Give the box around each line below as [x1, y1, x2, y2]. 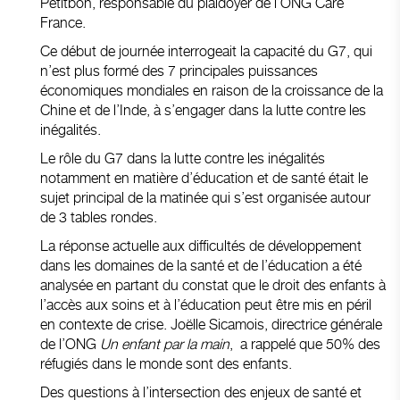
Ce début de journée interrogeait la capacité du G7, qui [40, 42, 372, 60]
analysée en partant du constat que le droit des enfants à [40, 276, 386, 294]
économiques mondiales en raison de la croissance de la [40, 81, 383, 99]
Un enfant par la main [100, 335, 229, 353]
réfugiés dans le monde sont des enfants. [40, 354, 292, 372]
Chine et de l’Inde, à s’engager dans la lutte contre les [40, 101, 366, 119]
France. [40, 13, 86, 31]
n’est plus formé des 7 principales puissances [40, 62, 318, 79]
